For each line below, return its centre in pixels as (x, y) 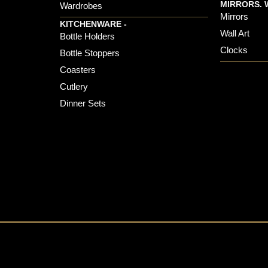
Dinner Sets (83, 103)
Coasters (77, 70)
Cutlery (74, 87)
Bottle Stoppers (89, 53)
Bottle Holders (87, 36)
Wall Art (235, 33)
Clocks (234, 50)
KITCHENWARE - (93, 24)
